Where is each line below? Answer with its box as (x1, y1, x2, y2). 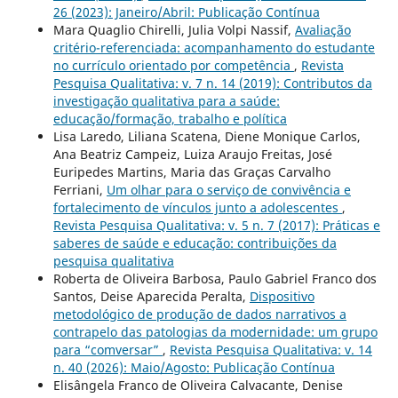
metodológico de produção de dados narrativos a (52, 306, 346, 323)
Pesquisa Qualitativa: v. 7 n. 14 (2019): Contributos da (52, 75, 372, 92)
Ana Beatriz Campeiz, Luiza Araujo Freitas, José (52, 146, 332, 163)
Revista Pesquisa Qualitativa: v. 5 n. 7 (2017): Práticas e (52, 217, 380, 235)
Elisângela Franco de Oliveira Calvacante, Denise (52, 377, 343, 394)
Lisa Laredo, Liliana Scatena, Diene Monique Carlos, (52, 128, 361, 146)
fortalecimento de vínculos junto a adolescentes (52, 199, 342, 217)
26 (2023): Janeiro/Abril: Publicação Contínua (52, 4, 320, 21)
